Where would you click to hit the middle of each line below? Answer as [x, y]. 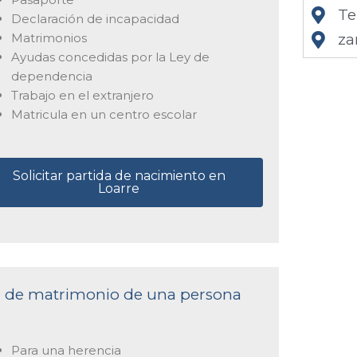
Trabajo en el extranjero [82, 95]
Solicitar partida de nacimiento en [119, 176]
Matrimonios [49, 37]
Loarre [119, 188]
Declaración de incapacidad [95, 18]
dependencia [51, 76]
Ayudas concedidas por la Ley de [110, 57]
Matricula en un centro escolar [104, 114]
